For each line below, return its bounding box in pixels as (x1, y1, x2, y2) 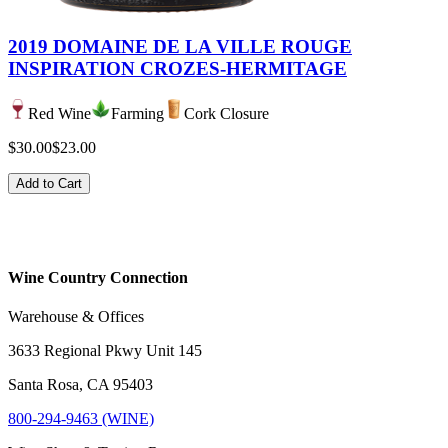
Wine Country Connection (8, 269, 188, 287)
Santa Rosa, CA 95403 (8, 376, 153, 394)
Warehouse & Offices (8, 308, 144, 326)
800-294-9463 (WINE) (8, 410, 154, 428)
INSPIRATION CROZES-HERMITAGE (8, 58, 347, 80)
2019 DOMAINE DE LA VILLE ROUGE (8, 36, 352, 58)
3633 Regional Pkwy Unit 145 (8, 342, 202, 360)
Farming (111, 104, 164, 122)
